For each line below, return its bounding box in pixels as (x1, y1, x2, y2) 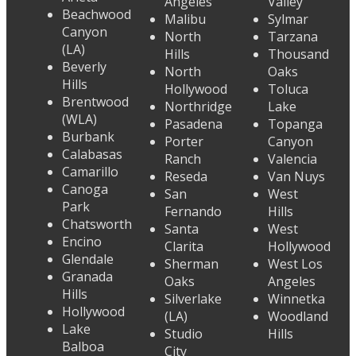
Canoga (62, 180, 108, 199)
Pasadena (164, 115, 223, 133)
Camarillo (62, 163, 118, 181)
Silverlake (164, 290, 222, 308)
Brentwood (62, 93, 129, 111)
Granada (62, 268, 113, 286)
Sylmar (267, 10, 308, 29)
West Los (267, 255, 323, 273)
